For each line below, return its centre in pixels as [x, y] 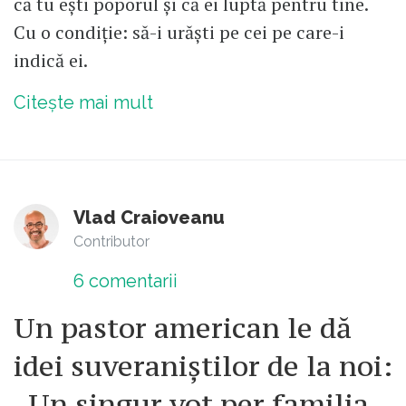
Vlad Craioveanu [149, 218]
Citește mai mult [83, 103]
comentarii [131, 281]
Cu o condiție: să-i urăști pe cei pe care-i [179, 33]
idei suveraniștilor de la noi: [203, 367]
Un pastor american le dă [183, 329]
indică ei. [51, 61]
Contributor [111, 242]
